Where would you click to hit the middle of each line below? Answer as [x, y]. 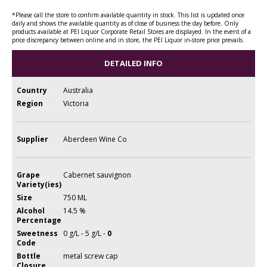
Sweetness [38, 233]
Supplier [33, 139]
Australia [78, 90]
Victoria [76, 103]
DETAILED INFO [133, 63]
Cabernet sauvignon [97, 175]
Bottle [29, 256]
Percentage [39, 220]
